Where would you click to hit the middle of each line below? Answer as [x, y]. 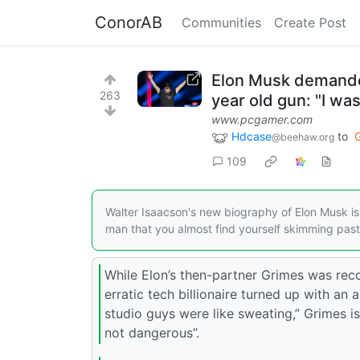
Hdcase [252, 136]
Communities [221, 22]
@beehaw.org [303, 137]
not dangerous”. [152, 333]
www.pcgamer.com [262, 119]
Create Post [310, 22]
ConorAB [129, 22]
